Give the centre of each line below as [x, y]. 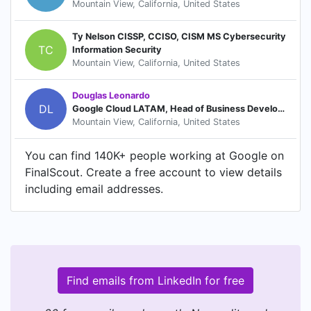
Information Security [117, 50]
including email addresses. [94, 188]
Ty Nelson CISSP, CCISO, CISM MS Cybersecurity [179, 37]
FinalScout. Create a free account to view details [153, 172]
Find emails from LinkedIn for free [155, 280]
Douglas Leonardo [111, 96]
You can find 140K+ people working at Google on [154, 155]
